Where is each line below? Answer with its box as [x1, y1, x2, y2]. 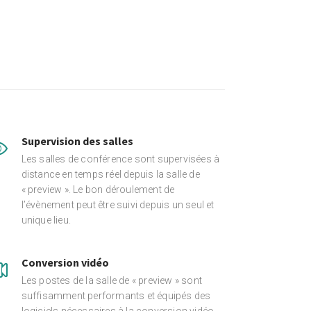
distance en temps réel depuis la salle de [21, 169, 200, 180]
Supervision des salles [21, 134, 133, 148]
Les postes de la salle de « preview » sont [21, 275, 203, 286]
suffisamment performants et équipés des [21, 290, 211, 301]
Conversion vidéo [21, 255, 109, 269]
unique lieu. [21, 215, 72, 226]
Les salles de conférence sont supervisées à [21, 153, 220, 165]
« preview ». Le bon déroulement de [21, 184, 175, 195]
